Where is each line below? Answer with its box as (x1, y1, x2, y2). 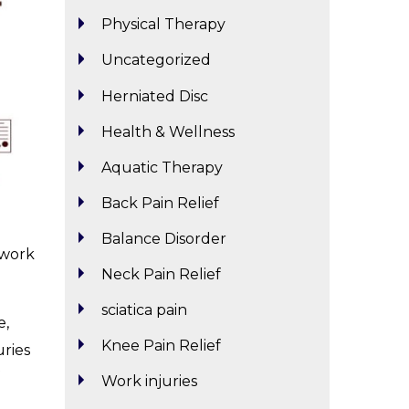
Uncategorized (101, 51, 212, 69)
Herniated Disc (101, 87, 209, 105)
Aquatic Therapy (101, 158, 224, 176)
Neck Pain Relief (101, 265, 222, 283)
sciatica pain (101, 300, 188, 319)
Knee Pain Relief (101, 336, 222, 354)
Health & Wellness (101, 122, 236, 141)
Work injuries (101, 372, 198, 390)
